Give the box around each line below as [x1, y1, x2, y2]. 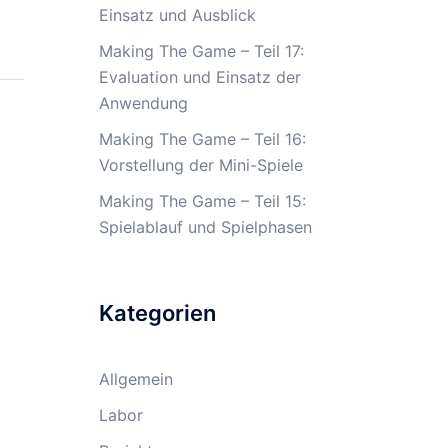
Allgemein [98, 369, 173, 389]
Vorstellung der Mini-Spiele [98, 155, 303, 175]
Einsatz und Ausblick [98, 5, 256, 25]
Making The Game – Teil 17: [98, 41, 304, 61]
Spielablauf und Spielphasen [98, 217, 312, 237]
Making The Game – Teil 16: [98, 129, 306, 149]
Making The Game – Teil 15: [98, 191, 306, 211]
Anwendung [98, 93, 188, 113]
